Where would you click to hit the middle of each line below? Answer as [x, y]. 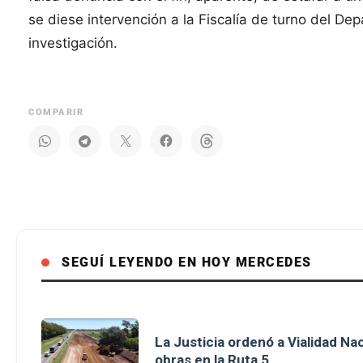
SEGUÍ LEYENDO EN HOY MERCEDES [187, 263]
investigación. [73, 43]
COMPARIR [56, 113]
